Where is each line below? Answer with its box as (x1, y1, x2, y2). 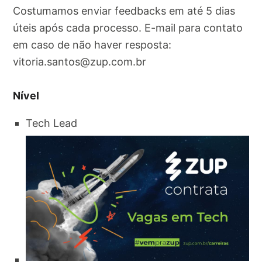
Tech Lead (26, 116, 78, 129)
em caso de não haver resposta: (13, 38, 172, 51)
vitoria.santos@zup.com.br (13, 55, 147, 68)
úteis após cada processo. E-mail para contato (13, 21, 243, 34)
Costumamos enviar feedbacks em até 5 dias (13, 4, 236, 17)
